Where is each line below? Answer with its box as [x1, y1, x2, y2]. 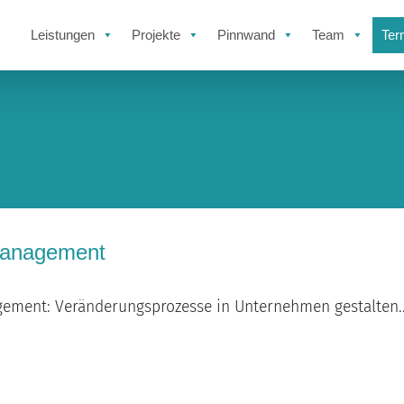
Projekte [132, 26, 180, 42]
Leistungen [31, 26, 95, 42]
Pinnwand [217, 26, 275, 42]
